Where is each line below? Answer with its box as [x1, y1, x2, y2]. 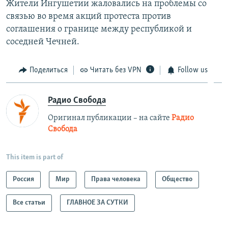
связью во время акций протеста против [6, 12, 171, 22]
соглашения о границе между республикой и [6, 24, 192, 35]
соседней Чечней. [6, 37, 79, 47]
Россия [13, 175, 34, 183]
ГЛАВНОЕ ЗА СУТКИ [67, 198, 128, 207]
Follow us [177, 66, 208, 75]
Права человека [91, 175, 140, 183]
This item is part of [6, 153, 63, 161]
